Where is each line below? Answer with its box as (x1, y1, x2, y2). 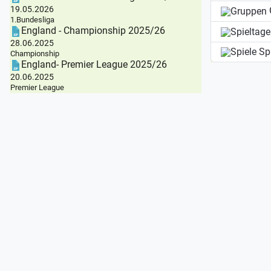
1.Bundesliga (10, 15, 54, 25)
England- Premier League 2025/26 (21, 59, 167, 71)
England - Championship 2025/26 (21, 25, 165, 37)
